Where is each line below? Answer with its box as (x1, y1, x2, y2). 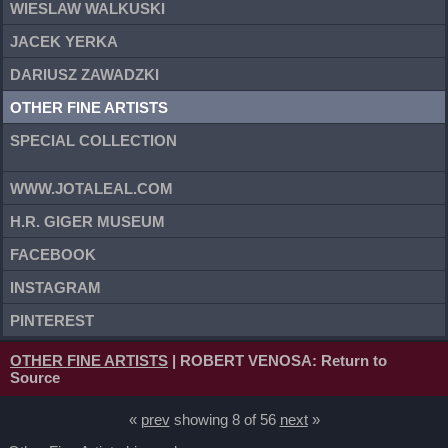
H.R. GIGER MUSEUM (10, 212, 165, 230)
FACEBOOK (10, 245, 96, 263)
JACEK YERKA (10, 32, 118, 50)
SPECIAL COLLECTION (10, 131, 177, 149)
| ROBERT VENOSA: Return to (168, 352, 387, 369)
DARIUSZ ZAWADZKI (10, 65, 159, 83)
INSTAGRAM (10, 278, 101, 296)
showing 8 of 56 (169, 411, 280, 428)
